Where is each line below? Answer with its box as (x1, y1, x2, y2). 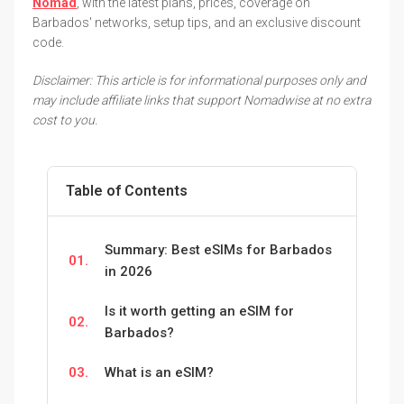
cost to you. (32, 112, 97, 127)
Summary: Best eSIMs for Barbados (105, 241, 332, 258)
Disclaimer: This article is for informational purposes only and (32, 72, 366, 87)
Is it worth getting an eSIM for (105, 302, 294, 319)
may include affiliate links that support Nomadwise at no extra (32, 92, 371, 107)
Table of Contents (66, 181, 188, 199)
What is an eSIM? (105, 363, 214, 381)
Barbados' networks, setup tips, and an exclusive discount (32, 14, 361, 30)
